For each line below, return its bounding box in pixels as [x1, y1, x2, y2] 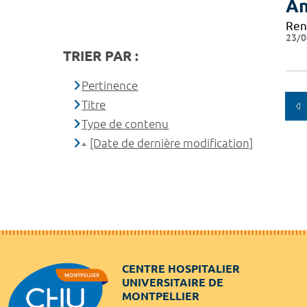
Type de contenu [82, 116, 169, 130]
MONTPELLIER [122, 289, 199, 302]
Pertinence [82, 78, 138, 92]
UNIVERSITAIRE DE [122, 275, 223, 288]
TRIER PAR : [63, 47, 138, 64]
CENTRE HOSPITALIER [122, 262, 240, 275]
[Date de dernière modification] [90, 136, 254, 149]
